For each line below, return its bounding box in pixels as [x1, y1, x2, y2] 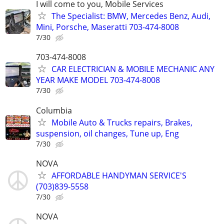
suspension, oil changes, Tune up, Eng [36, 127, 179, 139]
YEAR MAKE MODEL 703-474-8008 [36, 74, 160, 86]
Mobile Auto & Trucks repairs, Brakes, [51, 116, 192, 128]
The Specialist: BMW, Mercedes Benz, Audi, [51, 10, 210, 22]
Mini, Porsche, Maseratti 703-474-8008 [36, 21, 179, 33]
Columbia [36, 104, 72, 116]
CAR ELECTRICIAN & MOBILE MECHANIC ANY [51, 63, 214, 75]
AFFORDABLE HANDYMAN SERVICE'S [51, 169, 186, 181]
